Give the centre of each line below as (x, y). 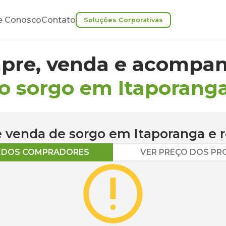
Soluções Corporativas (123, 20)
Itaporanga (169, 134)
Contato (59, 20)
